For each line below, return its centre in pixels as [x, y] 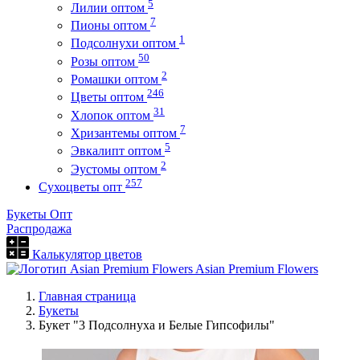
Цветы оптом [109, 97]
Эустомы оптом [116, 169]
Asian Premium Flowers [256, 268]
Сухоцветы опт [82, 186]
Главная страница [87, 296]
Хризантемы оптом [125, 133]
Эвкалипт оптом [118, 151]
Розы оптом [104, 61]
